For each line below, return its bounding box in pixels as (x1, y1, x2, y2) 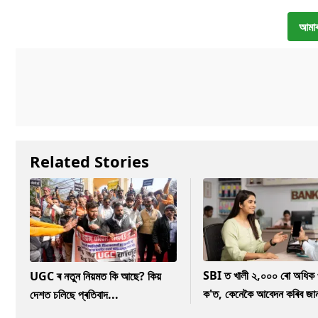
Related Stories (30, 150, 149, 172)
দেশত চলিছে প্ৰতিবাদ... (30, 286, 119, 302)
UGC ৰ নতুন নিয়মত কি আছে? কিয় (30, 268, 161, 284)
